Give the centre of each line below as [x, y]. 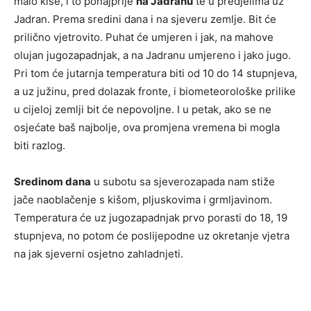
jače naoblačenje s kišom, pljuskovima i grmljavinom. [143, 200]
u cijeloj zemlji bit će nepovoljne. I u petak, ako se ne [143, 110]
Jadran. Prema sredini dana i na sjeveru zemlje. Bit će [145, 19]
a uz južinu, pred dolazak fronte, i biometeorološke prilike [155, 92]
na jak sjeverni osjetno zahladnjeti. [99, 254]
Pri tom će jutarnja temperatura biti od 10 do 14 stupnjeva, [155, 74]
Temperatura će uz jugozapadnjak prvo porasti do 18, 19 [151, 218]
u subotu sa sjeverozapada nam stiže [183, 182]
